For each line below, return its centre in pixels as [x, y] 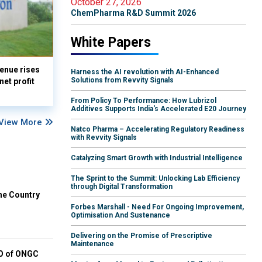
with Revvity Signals [104, 138]
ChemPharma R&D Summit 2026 [133, 13]
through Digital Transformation [122, 187]
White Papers [111, 43]
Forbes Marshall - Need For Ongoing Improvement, [157, 207]
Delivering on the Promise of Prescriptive [142, 236]
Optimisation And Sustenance [120, 216]
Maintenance [92, 244]
